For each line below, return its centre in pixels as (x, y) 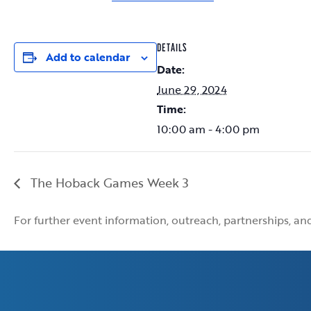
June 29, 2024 (192, 90)
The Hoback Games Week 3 (108, 182)
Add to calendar (88, 57)
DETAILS (172, 49)
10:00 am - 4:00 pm (208, 129)
